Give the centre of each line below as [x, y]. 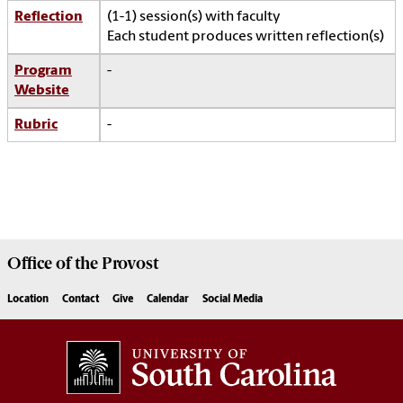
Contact [81, 300]
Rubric [36, 125]
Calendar [168, 300]
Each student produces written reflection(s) [246, 37]
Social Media [233, 300]
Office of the [54, 264]
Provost [130, 264]
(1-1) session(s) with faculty [194, 18]
